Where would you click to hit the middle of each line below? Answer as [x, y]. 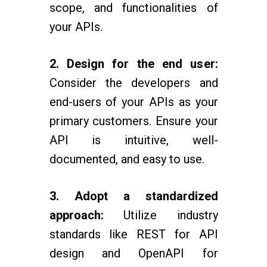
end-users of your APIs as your [133, 102]
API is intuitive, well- [133, 140]
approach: [76, 215]
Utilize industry [161, 215]
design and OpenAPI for [133, 253]
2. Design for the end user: [133, 64]
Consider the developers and [133, 83]
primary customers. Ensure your [133, 121]
